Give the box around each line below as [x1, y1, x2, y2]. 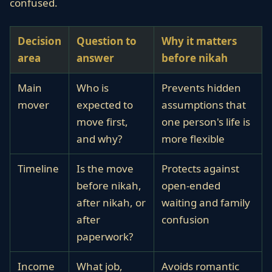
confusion [161, 212, 209, 226]
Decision [18, 34, 61, 48]
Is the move [76, 161, 134, 175]
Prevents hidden [161, 81, 241, 95]
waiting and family [161, 195, 250, 209]
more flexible [161, 132, 225, 146]
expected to [76, 98, 133, 112]
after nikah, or [76, 195, 146, 209]
